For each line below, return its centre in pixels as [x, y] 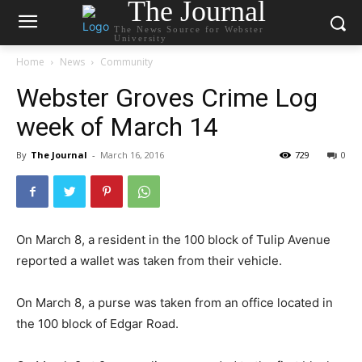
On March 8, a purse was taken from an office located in [175, 303]
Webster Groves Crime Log [167, 98]
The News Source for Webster [189, 29]
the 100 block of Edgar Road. [97, 324]
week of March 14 [117, 127]
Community [126, 62]
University [140, 38]
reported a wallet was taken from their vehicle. [149, 261]
